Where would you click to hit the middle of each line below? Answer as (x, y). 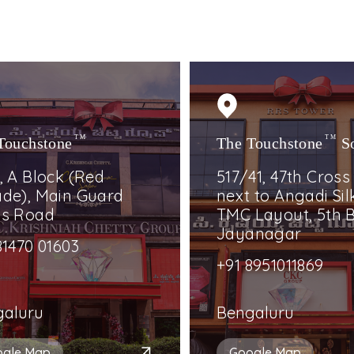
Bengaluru (255, 313)
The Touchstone (270, 143)
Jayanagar (259, 233)
